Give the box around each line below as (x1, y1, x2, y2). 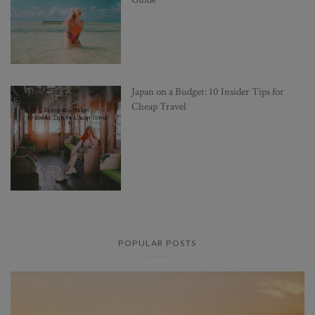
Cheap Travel (131, 99, 186, 113)
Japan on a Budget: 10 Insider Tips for (131, 84, 284, 98)
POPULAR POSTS (118, 238, 197, 249)
